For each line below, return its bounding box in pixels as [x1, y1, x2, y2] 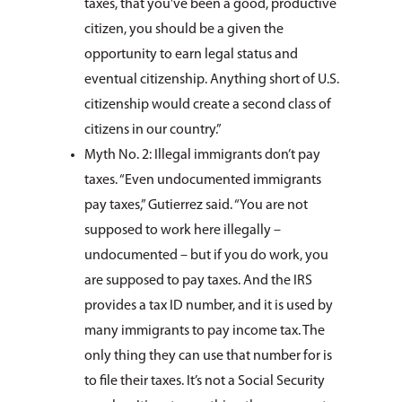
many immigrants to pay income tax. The [84, 324, 325, 338]
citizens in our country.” [84, 123, 222, 137]
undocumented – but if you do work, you [84, 249, 328, 263]
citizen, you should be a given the [84, 22, 284, 37]
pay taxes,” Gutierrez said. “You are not [84, 198, 308, 213]
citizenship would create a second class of [84, 98, 331, 112]
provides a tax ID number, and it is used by [84, 299, 333, 313]
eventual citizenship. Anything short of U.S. [84, 73, 339, 87]
